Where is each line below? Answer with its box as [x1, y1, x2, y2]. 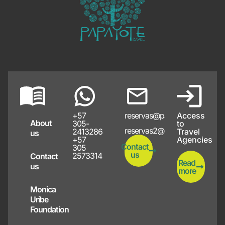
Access [177, 110, 205, 121]
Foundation [30, 204, 69, 214]
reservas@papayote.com [125, 110, 208, 121]
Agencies [177, 134, 212, 145]
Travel [177, 126, 200, 137]
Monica [30, 184, 56, 194]
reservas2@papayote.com [125, 126, 213, 136]
